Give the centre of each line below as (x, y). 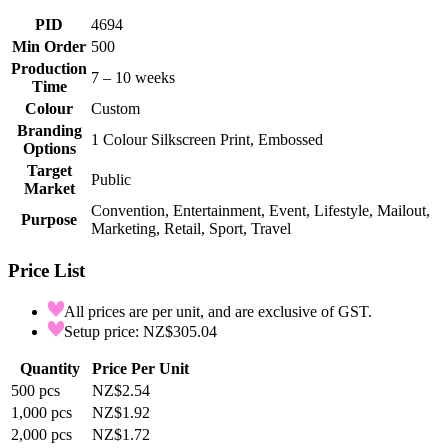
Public (111, 180)
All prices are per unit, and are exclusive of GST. (218, 311)
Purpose (49, 220)
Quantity (49, 368)
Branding (49, 131)
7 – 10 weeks (133, 78)
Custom (115, 109)
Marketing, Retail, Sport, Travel (191, 229)
